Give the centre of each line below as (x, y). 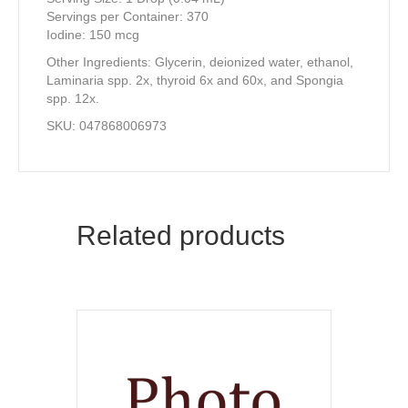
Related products (181, 235)
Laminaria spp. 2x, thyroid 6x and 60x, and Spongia (195, 80)
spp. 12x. (73, 98)
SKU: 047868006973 (107, 126)
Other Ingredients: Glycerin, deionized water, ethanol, (200, 62)
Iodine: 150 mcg (93, 35)
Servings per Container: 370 (127, 16)
